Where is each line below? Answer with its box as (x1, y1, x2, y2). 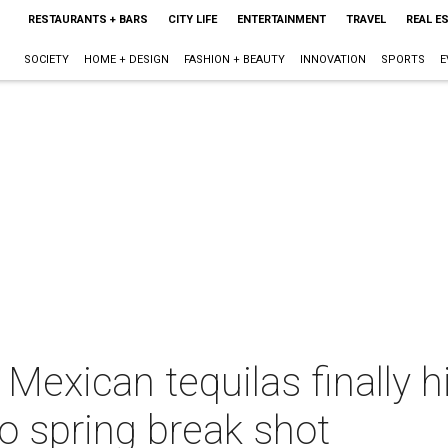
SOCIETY (23, 53, 69, 66)
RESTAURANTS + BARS (27, 13, 148, 26)
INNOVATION (299, 53, 366, 66)
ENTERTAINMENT (236, 13, 326, 26)
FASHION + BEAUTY (183, 53, 285, 66)
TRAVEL (345, 13, 386, 26)
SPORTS (380, 53, 425, 66)
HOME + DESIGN (83, 53, 169, 66)
